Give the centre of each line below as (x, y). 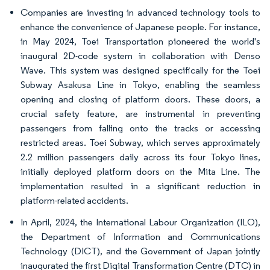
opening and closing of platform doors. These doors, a (140, 99)
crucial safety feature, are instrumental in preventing (140, 114)
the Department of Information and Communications (140, 237)
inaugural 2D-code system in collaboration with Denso (140, 56)
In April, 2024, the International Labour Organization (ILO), (140, 222)
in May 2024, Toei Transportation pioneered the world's (140, 41)
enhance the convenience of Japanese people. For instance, (140, 27)
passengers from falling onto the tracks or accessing (140, 128)
